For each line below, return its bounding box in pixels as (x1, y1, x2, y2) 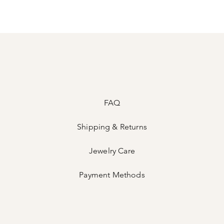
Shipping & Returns (77, 122, 147, 131)
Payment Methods (79, 170, 145, 179)
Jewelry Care (89, 146, 135, 155)
